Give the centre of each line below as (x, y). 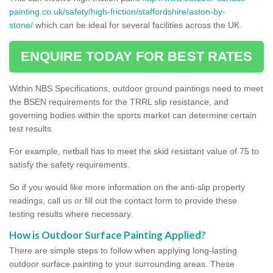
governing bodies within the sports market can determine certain (133, 115)
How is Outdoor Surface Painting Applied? (108, 235)
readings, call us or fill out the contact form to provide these (123, 200)
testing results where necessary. (71, 214)
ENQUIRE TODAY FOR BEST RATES (136, 56)
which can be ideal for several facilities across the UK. (139, 25)
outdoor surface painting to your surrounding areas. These (122, 264)
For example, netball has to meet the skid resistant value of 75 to (134, 151)
